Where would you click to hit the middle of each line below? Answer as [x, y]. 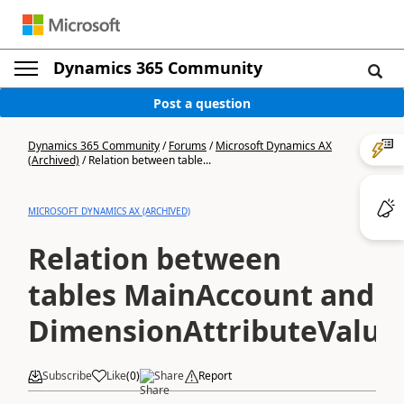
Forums [188, 146]
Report [215, 376]
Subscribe [67, 376]
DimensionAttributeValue [213, 331]
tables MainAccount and [201, 294]
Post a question [202, 103]
